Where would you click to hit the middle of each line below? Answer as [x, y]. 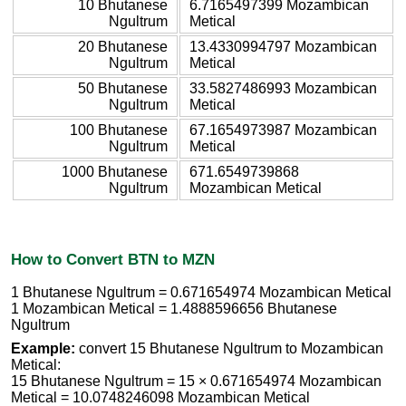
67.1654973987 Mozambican [283, 130]
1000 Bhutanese [115, 171]
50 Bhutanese [123, 88]
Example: [43, 349]
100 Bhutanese [119, 130]
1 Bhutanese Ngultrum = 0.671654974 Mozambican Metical [201, 293]
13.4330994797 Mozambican [283, 46]
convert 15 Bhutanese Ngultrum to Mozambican [229, 349]
